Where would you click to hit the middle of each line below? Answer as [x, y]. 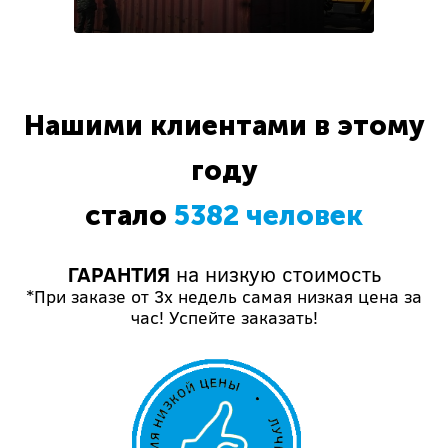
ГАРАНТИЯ [118, 274]
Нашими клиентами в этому [224, 125]
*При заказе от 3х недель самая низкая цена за [224, 296]
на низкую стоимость [275, 274]
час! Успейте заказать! [224, 317]
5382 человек [268, 215]
